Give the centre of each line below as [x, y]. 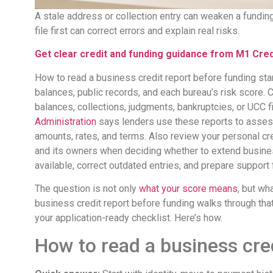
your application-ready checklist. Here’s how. [129, 218]
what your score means [188, 189]
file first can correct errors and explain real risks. [137, 30]
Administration [66, 121]
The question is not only [87, 189]
